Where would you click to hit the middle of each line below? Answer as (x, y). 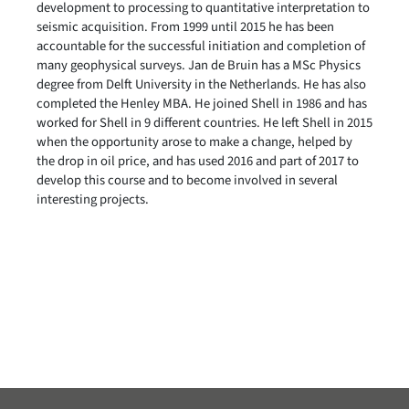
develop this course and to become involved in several (187, 180)
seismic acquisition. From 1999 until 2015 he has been (185, 27)
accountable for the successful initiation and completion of (201, 46)
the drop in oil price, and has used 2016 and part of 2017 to (198, 161)
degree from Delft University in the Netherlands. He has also (201, 84)
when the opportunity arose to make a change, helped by (194, 142)
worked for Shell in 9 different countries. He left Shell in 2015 (204, 123)
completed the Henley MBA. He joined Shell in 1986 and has (202, 104)
